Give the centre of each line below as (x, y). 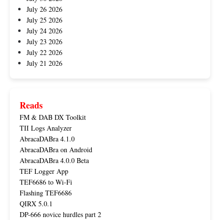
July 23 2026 (44, 42)
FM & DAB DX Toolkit (53, 117)
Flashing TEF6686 (46, 193)
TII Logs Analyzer (46, 128)
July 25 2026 (44, 20)
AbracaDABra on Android (56, 150)
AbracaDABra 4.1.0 (47, 139)
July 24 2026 (44, 31)
